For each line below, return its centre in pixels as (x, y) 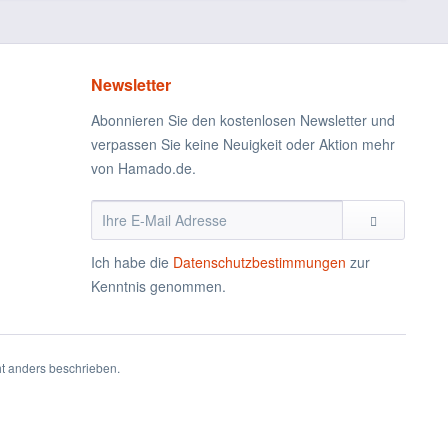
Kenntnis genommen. (158, 286)
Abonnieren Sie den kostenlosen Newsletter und (243, 120)
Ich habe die (132, 262)
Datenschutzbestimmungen (259, 262)
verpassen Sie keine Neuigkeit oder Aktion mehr (243, 144)
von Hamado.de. (143, 168)
